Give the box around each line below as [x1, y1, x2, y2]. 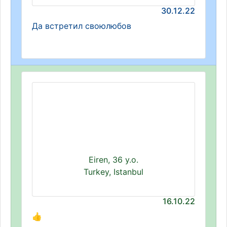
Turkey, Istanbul [84, 167, 143, 177]
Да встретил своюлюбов [32, 21, 131, 31]
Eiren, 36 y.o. [89, 155, 138, 165]
